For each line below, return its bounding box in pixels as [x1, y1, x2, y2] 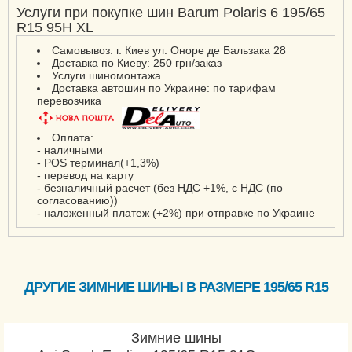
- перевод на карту [37, 169, 134, 181]
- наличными [37, 144, 103, 156]
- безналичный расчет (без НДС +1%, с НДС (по [37, 181, 283, 194]
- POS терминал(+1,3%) [37, 156, 159, 169]
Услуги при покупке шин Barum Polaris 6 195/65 [16, 5, 325, 20]
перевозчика [37, 94, 101, 107]
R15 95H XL [16, 20, 93, 35]
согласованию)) [37, 194, 118, 207]
